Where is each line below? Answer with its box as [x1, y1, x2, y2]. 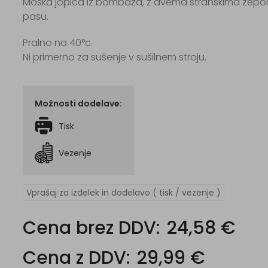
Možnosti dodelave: [35, 98, 123, 109]
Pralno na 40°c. [23, 36, 93, 50]
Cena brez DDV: [23, 215, 161, 240]
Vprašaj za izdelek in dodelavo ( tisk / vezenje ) [26, 187, 221, 199]
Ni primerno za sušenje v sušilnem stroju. [23, 50, 207, 64]
